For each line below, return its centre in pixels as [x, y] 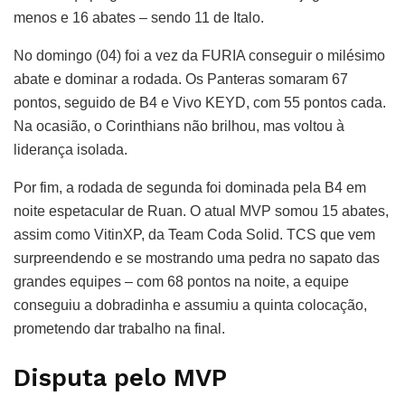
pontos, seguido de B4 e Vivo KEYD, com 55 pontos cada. [200, 102]
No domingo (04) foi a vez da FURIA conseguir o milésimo [199, 55]
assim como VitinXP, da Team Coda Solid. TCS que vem [194, 234]
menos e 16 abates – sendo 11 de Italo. [139, 17]
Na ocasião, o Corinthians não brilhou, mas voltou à [179, 126]
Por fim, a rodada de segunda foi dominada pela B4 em [190, 187]
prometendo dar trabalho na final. [119, 328]
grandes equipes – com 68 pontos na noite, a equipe [181, 281]
